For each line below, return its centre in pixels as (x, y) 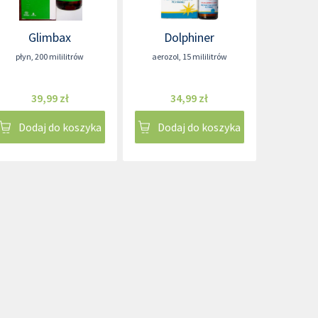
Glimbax (50, 37)
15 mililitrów (204, 56)
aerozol (165, 56)
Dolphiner (190, 37)
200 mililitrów (60, 56)
